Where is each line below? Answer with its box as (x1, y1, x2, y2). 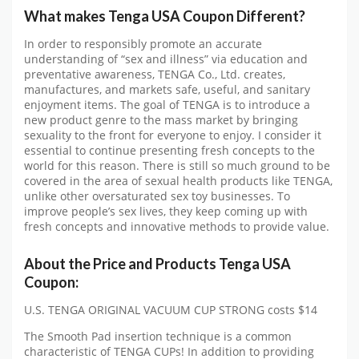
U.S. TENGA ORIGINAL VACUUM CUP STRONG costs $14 (24, 303, 317, 318)
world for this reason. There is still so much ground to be (24, 158, 330, 173)
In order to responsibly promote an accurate (24, 36, 262, 51)
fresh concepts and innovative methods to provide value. (24, 219, 329, 234)
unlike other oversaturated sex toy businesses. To (24, 188, 290, 204)
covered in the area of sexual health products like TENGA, (24, 173, 333, 188)
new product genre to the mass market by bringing (24, 112, 298, 127)
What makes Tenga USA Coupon (24, 6, 234, 25)
